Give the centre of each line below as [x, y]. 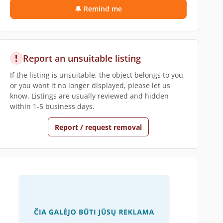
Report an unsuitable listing [82, 58]
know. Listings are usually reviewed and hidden [89, 96]
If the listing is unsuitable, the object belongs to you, [97, 75]
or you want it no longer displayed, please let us [90, 85]
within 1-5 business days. [52, 106]
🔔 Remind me [98, 9]
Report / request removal [98, 127]
